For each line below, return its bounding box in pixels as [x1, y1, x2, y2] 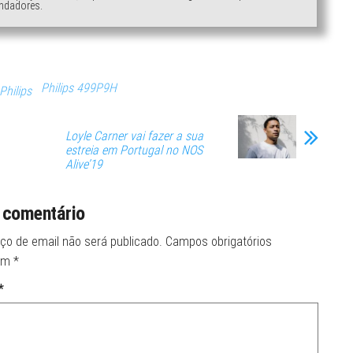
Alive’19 [65, 156, 102, 172]
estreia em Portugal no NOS [65, 142, 203, 158]
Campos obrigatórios [165, 233, 272, 249]
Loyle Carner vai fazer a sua [65, 128, 203, 143]
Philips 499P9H [41, 80, 117, 95]
